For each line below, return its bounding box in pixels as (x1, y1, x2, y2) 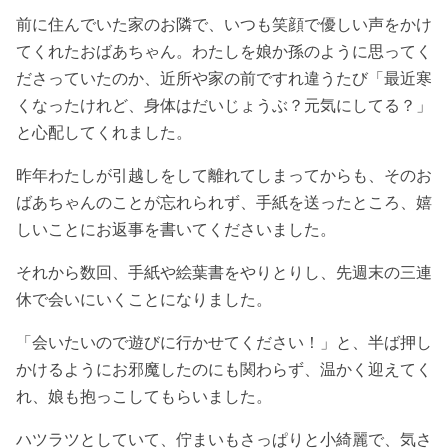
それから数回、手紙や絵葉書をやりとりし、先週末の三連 (16, 261, 432, 282)
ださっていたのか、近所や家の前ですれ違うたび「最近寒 (16, 67, 432, 88)
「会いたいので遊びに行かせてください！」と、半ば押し (16, 331, 432, 352)
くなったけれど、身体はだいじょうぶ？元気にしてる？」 (16, 94, 432, 115)
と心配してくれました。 (16, 121, 192, 142)
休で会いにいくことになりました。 (16, 288, 272, 309)
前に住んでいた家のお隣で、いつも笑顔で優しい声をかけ (16, 13, 432, 34)
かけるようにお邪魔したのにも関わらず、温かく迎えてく (16, 358, 432, 379)
